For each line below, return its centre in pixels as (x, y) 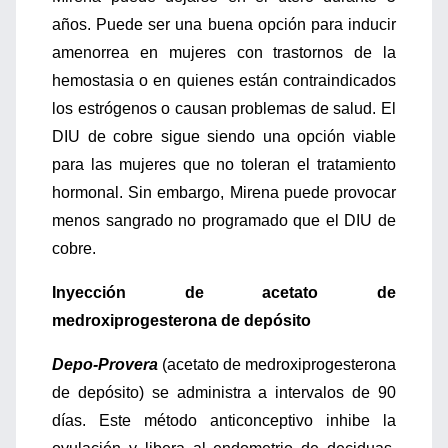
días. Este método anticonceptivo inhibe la (224, 420)
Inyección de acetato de (224, 292)
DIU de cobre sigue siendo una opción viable (224, 136)
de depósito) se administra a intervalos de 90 (224, 392)
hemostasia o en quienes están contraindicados (224, 80)
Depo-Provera (107, 364)
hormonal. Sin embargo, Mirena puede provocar (224, 192)
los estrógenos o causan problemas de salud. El (224, 108)
